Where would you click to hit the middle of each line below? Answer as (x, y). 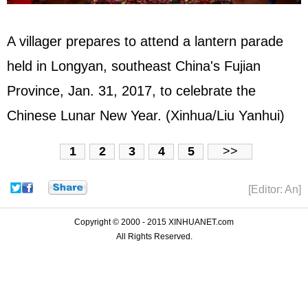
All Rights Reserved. (154, 236)
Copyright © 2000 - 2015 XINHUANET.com (154, 222)
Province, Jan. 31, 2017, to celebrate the (131, 90)
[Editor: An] (275, 189)
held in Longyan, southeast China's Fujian (134, 66)
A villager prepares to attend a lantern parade (145, 41)
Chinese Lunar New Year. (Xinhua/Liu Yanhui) (152, 115)
